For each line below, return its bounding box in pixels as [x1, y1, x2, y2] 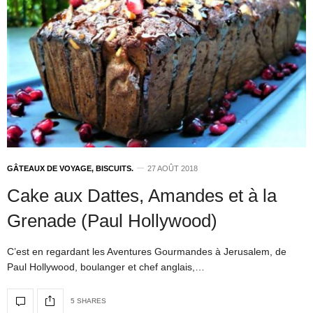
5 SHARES [71, 297, 106, 305]
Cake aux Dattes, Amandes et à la [7, 184, 277, 206]
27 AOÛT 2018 [147, 163, 198, 173]
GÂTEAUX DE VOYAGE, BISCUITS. [7, 163, 133, 173]
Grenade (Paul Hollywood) [7, 210, 217, 231]
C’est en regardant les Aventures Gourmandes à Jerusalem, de [7, 245, 286, 257]
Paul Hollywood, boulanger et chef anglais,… [7, 261, 205, 272]
